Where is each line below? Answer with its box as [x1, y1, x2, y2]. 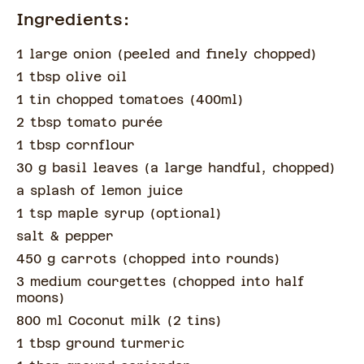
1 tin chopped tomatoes [16, 92, 189, 108]
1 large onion [16, 46, 117, 63]
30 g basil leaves [16, 160, 144, 176]
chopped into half [178, 274, 304, 290]
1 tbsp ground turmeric [16, 336, 184, 352]
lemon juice [101, 183, 183, 199]
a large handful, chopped [150, 160, 329, 176]
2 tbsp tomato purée [16, 115, 162, 131]
